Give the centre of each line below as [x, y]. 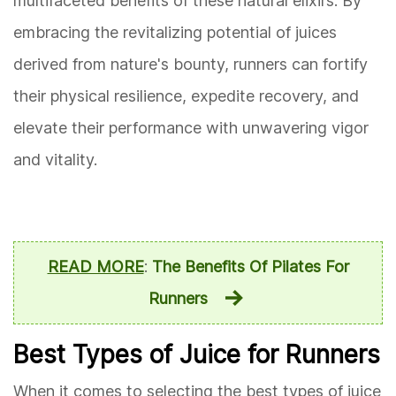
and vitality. [55, 160]
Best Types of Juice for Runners [197, 355]
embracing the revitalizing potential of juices [175, 33]
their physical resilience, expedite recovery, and [186, 96]
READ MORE [95, 267]
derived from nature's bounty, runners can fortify [190, 65]
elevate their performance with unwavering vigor [191, 128]
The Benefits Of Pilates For [250, 267]
